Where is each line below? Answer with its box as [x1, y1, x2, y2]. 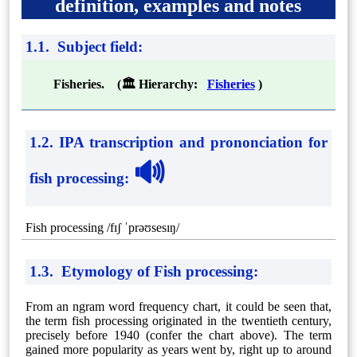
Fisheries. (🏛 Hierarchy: [53, 76, 207, 91]
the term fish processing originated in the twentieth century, [25, 313, 332, 328]
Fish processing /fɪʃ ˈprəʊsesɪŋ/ [25, 221, 179, 235]
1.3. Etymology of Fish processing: [29, 263, 258, 280]
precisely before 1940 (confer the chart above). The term [25, 328, 332, 342]
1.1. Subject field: [25, 38, 143, 56]
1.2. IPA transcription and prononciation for [29, 133, 328, 151]
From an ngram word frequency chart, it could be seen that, [25, 299, 332, 313]
